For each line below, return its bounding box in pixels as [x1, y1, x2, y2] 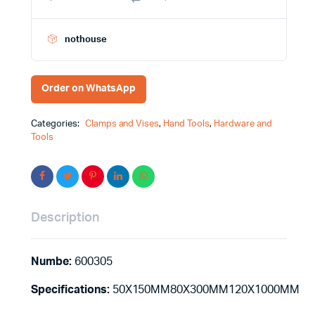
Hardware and [213, 119, 272, 129]
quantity [68, 6, 103, 16]
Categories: [31, 119, 82, 129]
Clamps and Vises [84, 119, 160, 129]
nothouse [65, 34, 108, 44]
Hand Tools [163, 119, 210, 129]
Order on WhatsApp [41, 84, 136, 94]
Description [31, 211, 99, 224]
